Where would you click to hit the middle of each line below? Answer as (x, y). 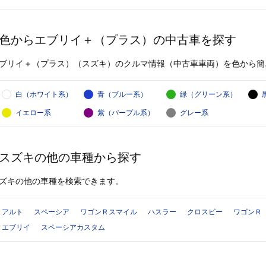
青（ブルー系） (123, 94)
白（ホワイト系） (44, 94)
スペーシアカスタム (73, 227)
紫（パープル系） (126, 113)
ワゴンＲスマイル (109, 212)
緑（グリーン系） (208, 94)
